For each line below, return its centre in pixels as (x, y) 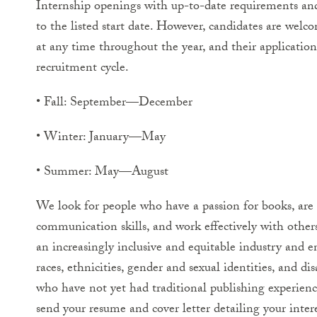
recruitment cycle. (82, 69)
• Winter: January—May (101, 138)
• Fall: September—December (114, 104)
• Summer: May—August (102, 173)
